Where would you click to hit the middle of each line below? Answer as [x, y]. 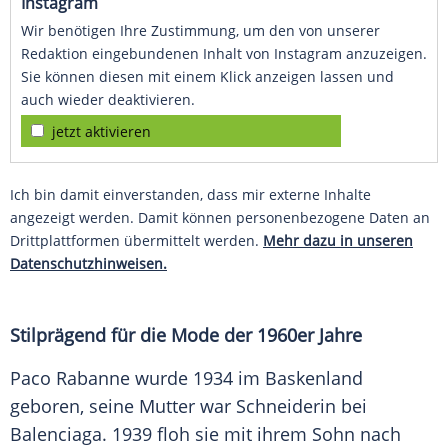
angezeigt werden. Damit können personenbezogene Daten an [220, 218]
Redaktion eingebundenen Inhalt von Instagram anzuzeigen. [224, 54]
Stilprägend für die [90, 335]
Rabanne [93, 378]
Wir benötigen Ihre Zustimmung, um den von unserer [200, 31]
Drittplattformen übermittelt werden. [136, 241]
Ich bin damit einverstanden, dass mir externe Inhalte [190, 195]
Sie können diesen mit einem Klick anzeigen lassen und [207, 77]
